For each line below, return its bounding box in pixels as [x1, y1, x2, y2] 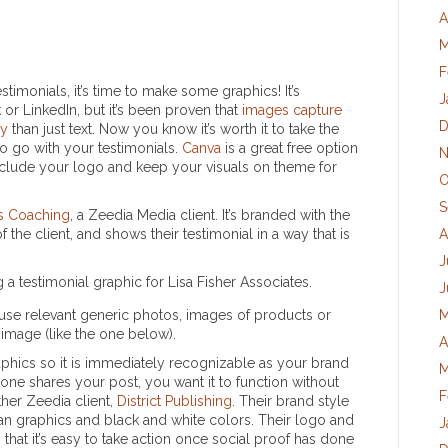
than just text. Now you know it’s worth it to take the [8, 121, 339, 137]
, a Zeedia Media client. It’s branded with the [70, 207, 350, 223]
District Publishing [117, 393, 232, 409]
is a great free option [225, 140, 358, 156]
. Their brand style [232, 393, 349, 409]
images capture [242, 102, 342, 118]
